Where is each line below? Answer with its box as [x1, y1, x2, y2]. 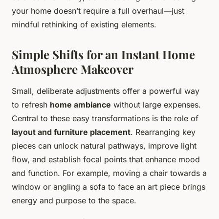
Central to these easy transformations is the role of [12, 113, 198, 123]
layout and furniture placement [12, 127, 131, 137]
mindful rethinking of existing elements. [12, 19, 156, 29]
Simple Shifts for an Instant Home [12, 46, 195, 62]
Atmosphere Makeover [12, 61, 133, 77]
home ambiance [50, 99, 111, 109]
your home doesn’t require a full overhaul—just [12, 5, 184, 16]
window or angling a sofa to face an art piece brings [12, 181, 205, 192]
